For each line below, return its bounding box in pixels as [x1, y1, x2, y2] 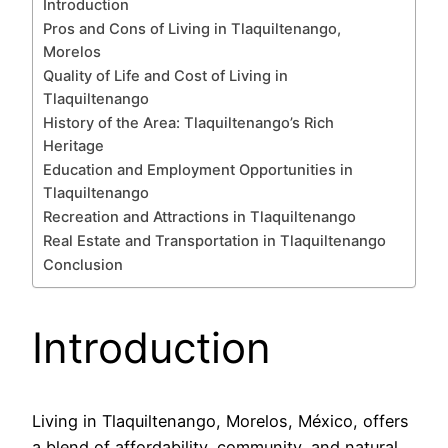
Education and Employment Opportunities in [43, 161, 353, 180]
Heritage [43, 137, 104, 156]
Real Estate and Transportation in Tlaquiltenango [43, 232, 386, 251]
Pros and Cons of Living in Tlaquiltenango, [43, 20, 341, 39]
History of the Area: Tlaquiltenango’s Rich [43, 114, 334, 133]
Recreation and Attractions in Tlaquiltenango [43, 208, 356, 227]
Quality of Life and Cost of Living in [43, 67, 288, 86]
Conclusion [43, 256, 123, 275]
